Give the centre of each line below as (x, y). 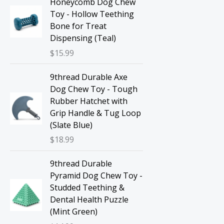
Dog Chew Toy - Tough (94, 89)
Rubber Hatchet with (89, 101)
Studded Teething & (87, 188)
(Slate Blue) (71, 125)
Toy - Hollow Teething (92, 14)
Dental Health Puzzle (89, 200)
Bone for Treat (78, 26)
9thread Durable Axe (89, 77)
